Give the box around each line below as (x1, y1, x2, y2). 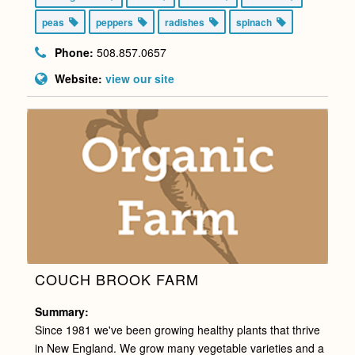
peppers (95, 15, 138, 30)
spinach (235, 15, 277, 30)
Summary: (34, 303, 89, 320)
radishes (164, 15, 209, 30)
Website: (54, 71, 102, 87)
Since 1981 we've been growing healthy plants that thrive (34, 322, 320, 338)
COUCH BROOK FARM (34, 269, 199, 290)
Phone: (54, 44, 94, 61)
